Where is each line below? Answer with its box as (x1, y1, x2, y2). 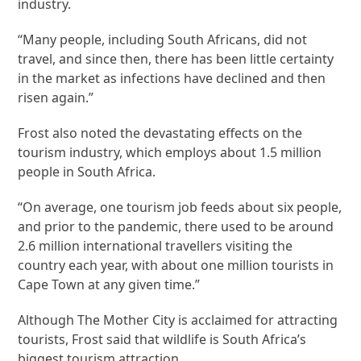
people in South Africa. (18, 163, 156, 181)
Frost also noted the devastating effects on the (18, 124, 303, 143)
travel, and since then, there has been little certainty (18, 50, 334, 68)
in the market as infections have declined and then (18, 69, 326, 88)
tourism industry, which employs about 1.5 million (18, 143, 322, 162)
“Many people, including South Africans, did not (18, 31, 308, 49)
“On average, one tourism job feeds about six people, (18, 198, 342, 217)
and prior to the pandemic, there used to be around (18, 218, 334, 236)
